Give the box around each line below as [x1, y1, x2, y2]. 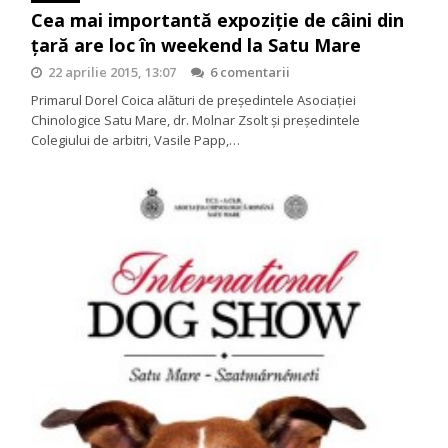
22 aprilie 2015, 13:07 [48, 63, 177, 82]
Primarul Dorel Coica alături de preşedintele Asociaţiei [31, 91, 357, 110]
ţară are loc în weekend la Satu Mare [31, 33, 362, 58]
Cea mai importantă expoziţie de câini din [31, 8, 405, 33]
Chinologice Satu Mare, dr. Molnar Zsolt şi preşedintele [31, 111, 361, 130]
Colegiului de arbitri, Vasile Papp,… [31, 131, 241, 150]
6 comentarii [210, 63, 291, 82]
